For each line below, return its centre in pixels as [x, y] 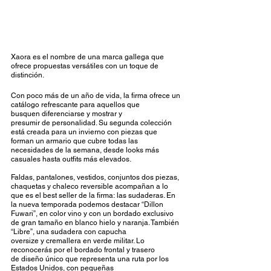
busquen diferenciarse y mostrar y [67, 114]
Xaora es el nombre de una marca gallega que [88, 57]
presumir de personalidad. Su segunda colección [92, 123]
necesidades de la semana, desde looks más [86, 150]
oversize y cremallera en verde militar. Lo [79, 241]
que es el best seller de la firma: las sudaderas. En [94, 196]
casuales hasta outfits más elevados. [73, 159]
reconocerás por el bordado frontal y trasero [84, 250]
